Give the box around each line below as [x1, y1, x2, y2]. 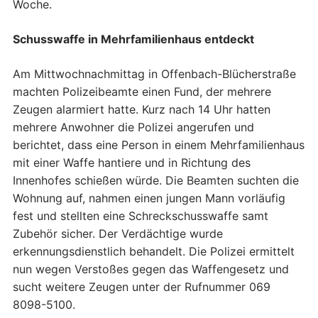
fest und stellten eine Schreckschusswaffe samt [13, 209, 268, 224]
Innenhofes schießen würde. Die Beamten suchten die [13, 173, 299, 188]
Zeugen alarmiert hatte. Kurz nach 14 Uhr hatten [13, 102, 270, 117]
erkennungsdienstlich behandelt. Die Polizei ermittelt [13, 244, 295, 259]
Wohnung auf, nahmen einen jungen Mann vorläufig [13, 191, 285, 206]
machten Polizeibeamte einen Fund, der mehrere [13, 84, 271, 99]
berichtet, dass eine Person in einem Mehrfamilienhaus [13, 138, 305, 153]
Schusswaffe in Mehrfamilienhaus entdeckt [13, 32, 254, 47]
